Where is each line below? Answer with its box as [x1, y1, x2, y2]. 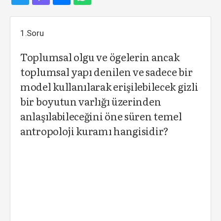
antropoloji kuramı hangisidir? [20, 123, 169, 138]
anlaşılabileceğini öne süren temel [20, 109, 182, 123]
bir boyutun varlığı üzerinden [20, 94, 161, 109]
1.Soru [20, 28, 44, 38]
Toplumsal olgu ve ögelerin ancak [20, 49, 180, 64]
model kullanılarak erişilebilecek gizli [20, 79, 198, 94]
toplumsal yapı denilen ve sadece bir [20, 64, 193, 79]
